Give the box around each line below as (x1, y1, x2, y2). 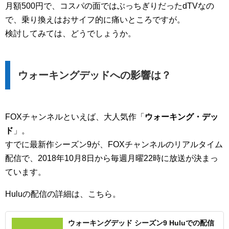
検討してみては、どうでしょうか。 (5, 29, 136, 38)
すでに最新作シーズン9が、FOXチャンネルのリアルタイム (5, 140, 223, 149)
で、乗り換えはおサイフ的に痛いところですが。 (5, 15, 185, 24)
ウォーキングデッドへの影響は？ (18, 69, 171, 81)
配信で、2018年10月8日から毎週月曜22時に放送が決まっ (5, 153, 218, 163)
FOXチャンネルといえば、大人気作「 (5, 112, 145, 121)
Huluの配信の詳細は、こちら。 (5, 189, 121, 198)
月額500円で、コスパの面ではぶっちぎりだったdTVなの (5, 1, 214, 10)
